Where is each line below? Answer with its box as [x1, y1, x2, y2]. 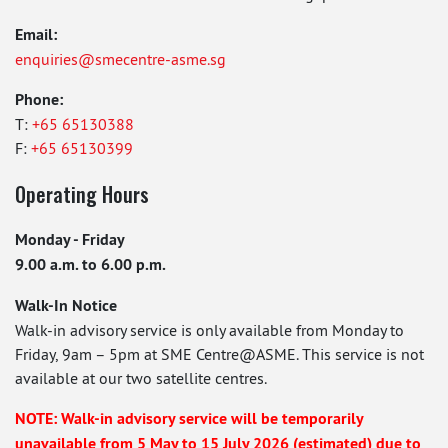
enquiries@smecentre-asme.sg [15, 49, 226, 69]
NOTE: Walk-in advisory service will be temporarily [15, 408, 363, 429]
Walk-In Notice [15, 295, 117, 316]
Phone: [15, 89, 63, 110]
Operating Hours [15, 179, 149, 209]
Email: [15, 24, 57, 45]
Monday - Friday [15, 229, 125, 250]
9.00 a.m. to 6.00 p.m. [15, 254, 166, 275]
